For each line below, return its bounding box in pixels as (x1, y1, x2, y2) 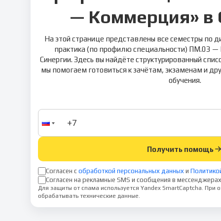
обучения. (168, 76, 201, 84)
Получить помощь (147, 145, 214, 153)
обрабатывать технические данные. (38, 192, 140, 199)
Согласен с (46, 167, 77, 175)
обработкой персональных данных (78, 167, 184, 175)
